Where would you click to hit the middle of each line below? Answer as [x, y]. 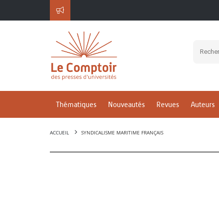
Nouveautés [126, 105]
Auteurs [203, 105]
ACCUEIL [59, 132]
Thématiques [76, 105]
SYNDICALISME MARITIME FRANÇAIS [122, 132]
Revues [168, 105]
